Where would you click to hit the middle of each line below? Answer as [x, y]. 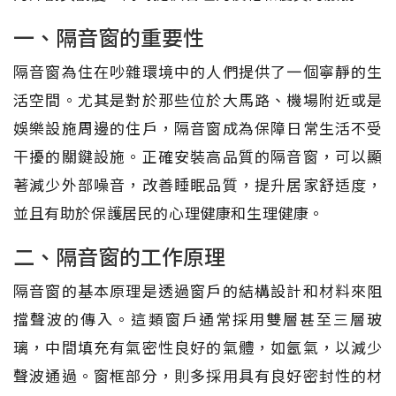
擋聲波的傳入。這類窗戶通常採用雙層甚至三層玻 [198, 318]
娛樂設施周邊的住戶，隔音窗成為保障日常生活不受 [198, 127]
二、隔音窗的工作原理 [119, 255]
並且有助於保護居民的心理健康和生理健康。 [169, 212]
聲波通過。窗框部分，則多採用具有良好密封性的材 [198, 375]
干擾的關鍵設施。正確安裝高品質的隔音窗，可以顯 [198, 156]
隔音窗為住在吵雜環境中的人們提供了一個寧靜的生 [198, 71]
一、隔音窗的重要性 [109, 36]
